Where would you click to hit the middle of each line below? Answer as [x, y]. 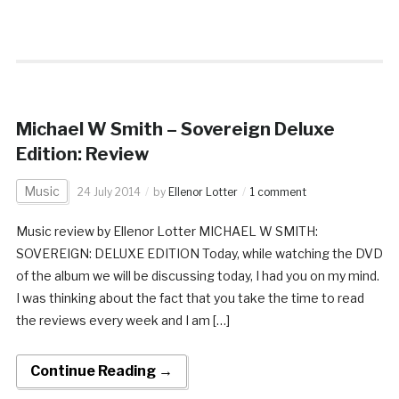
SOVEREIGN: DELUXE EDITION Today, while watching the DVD [199, 253]
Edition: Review [82, 154]
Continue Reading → [101, 370]
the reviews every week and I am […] [122, 320]
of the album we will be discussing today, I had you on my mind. [197, 275]
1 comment [278, 191]
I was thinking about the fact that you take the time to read [190, 297]
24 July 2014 [109, 191]
